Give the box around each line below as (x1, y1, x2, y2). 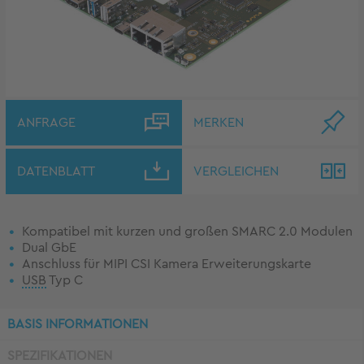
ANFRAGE (17, 116, 76, 130)
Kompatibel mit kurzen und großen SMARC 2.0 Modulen (22, 225, 353, 239)
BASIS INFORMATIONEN (7, 318, 148, 331)
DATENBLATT (17, 165, 95, 179)
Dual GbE (22, 241, 76, 255)
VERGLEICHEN (193, 165, 279, 179)
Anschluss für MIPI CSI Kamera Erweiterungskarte (22, 258, 311, 271)
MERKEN (193, 116, 244, 130)
